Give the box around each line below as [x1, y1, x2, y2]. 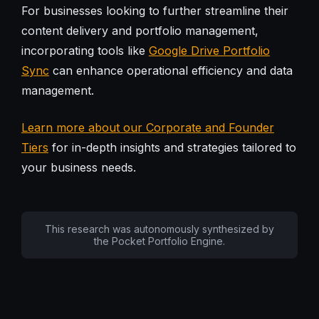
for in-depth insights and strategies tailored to [48, 140, 296, 155]
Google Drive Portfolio [148, 43, 270, 58]
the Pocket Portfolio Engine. [94, 234, 225, 247]
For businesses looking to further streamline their [21, 3, 288, 18]
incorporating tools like [21, 43, 149, 58]
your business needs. [21, 159, 136, 174]
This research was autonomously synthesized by [45, 222, 274, 235]
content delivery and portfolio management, [21, 23, 258, 38]
